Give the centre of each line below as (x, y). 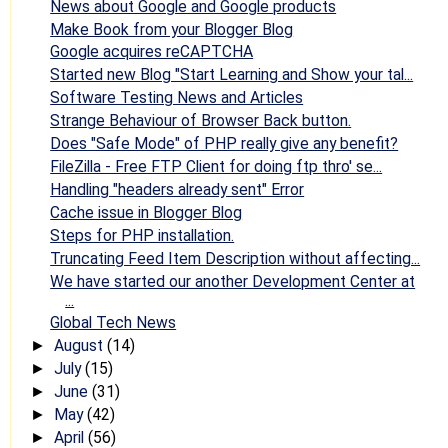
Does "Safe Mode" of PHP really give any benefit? (224, 144)
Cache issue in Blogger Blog (146, 212)
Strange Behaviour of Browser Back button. (201, 121)
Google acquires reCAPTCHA (152, 52)
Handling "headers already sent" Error (177, 189)
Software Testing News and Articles (177, 98)
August (80, 346)
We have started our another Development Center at (233, 281)
